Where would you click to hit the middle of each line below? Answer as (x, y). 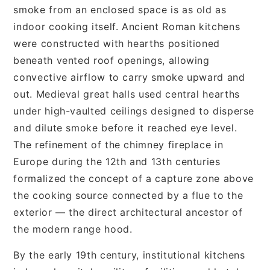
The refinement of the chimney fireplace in (118, 144)
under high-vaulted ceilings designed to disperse (134, 111)
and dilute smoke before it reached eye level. (125, 127)
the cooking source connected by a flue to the (128, 195)
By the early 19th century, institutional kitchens (129, 255)
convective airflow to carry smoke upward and (129, 77)
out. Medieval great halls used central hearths (127, 94)
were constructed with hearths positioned (117, 43)
